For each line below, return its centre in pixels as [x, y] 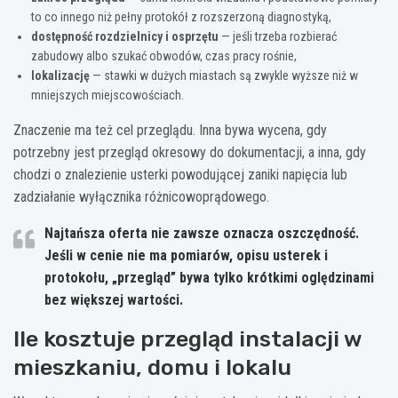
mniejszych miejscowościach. [107, 95]
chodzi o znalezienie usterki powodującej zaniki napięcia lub [180, 174]
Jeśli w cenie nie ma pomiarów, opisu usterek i [186, 255]
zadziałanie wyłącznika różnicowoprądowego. [141, 196]
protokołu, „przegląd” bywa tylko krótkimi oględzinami [209, 277]
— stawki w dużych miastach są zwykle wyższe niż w [224, 75]
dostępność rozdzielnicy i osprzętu [125, 36]
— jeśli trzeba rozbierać [278, 36]
